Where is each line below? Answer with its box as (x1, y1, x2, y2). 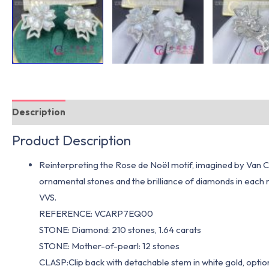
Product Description (12, 131, 131, 149)
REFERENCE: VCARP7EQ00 (39, 207, 153, 219)
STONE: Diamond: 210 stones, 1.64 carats (39, 223, 201, 235)
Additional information (76, 106, 178, 118)
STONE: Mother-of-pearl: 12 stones (39, 240, 180, 252)
